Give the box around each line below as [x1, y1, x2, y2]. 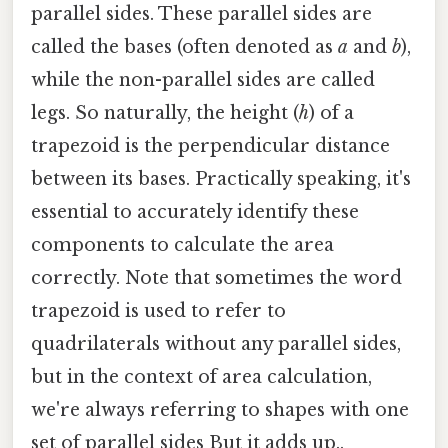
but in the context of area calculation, [31, 365, 372, 388]
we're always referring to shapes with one [31, 398, 409, 421]
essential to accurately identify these [31, 200, 359, 223]
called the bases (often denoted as [31, 35, 338, 58]
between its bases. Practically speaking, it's [31, 167, 411, 190]
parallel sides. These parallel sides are [31, 2, 372, 25]
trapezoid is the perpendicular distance [31, 134, 390, 157]
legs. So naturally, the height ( [31, 101, 299, 124]
